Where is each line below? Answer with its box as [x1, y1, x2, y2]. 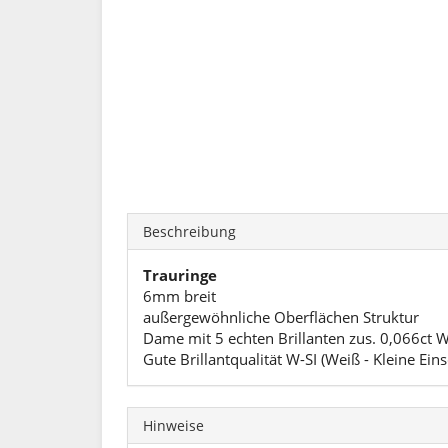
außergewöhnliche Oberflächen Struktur [143, 307, 419, 327]
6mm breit [143, 286, 216, 306]
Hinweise [143, 416, 204, 435]
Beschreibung [143, 222, 236, 241]
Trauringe [143, 265, 217, 285]
